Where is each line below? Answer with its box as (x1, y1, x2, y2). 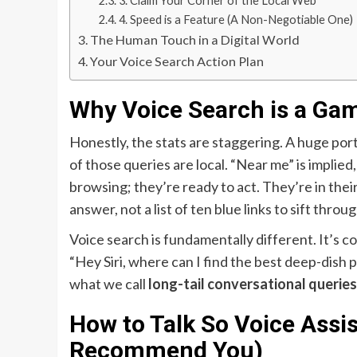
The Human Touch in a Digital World (90, 32, 300, 48)
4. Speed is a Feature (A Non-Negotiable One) (118, 13, 353, 27)
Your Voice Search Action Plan (90, 53, 265, 69)
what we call (69, 275, 148, 293)
